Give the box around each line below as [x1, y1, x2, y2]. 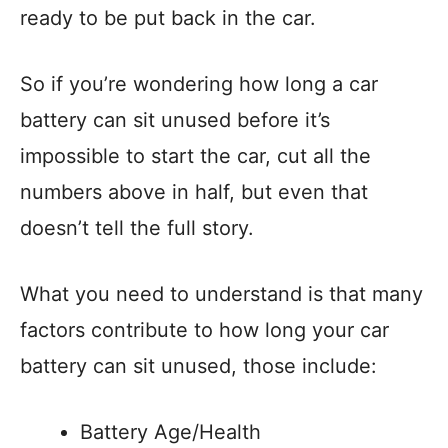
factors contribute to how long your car [20, 318, 389, 342]
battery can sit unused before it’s [20, 108, 330, 132]
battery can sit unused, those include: [20, 354, 377, 378]
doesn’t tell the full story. [20, 216, 254, 240]
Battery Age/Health [80, 420, 261, 444]
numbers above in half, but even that [20, 180, 368, 204]
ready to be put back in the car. [20, 6, 316, 30]
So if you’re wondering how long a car [20, 72, 378, 96]
